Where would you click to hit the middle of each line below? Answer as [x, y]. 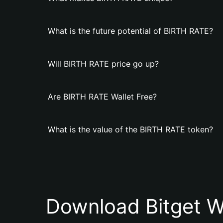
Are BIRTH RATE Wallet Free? [102, 97]
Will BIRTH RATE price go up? [103, 64]
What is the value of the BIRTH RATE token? [130, 129]
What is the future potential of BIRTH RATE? [130, 31]
